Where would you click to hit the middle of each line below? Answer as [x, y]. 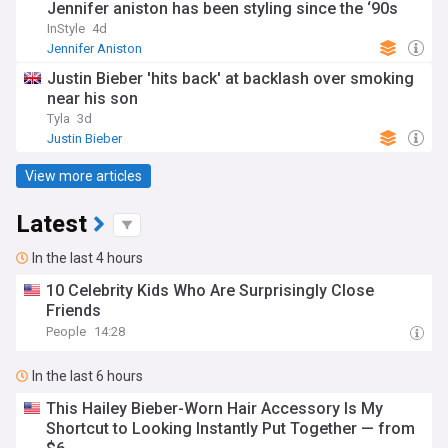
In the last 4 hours [87, 258]
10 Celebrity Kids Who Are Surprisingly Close [210, 290]
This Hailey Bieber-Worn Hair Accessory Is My [215, 408]
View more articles [83, 175]
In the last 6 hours [87, 376]
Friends [74, 310]
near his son [92, 98]
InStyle [66, 28]
